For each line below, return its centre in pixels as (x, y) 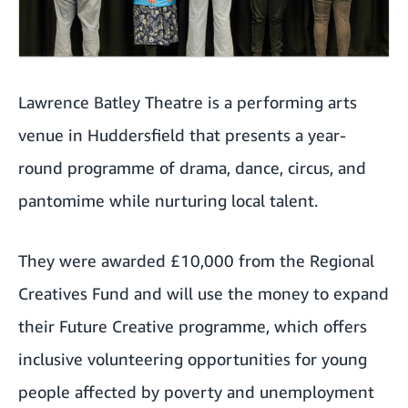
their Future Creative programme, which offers (193, 326)
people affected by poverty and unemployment (196, 392)
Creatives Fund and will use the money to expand (204, 294)
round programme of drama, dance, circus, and (192, 168)
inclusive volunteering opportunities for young (193, 359)
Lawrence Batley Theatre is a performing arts (188, 102)
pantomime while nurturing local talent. (168, 201)
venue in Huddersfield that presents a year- (182, 135)
